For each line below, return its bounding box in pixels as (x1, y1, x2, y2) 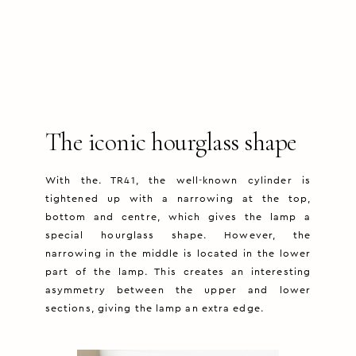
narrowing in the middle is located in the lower (44, 249, 311, 259)
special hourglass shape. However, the (44, 230, 311, 241)
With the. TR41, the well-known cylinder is (44, 176, 311, 186)
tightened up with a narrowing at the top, (44, 194, 311, 204)
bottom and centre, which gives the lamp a (44, 212, 311, 222)
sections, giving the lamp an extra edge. (44, 304, 264, 314)
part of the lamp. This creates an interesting (44, 267, 311, 277)
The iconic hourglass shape (44, 126, 297, 158)
